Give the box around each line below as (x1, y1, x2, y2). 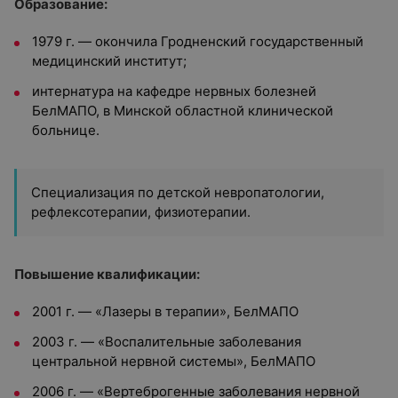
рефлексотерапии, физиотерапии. (31, 203, 251, 220)
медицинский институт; (32, 52, 187, 69)
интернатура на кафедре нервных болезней (32, 83, 316, 99)
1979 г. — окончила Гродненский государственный (32, 33, 363, 50)
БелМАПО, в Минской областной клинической (32, 102, 333, 119)
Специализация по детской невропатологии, (31, 184, 324, 201)
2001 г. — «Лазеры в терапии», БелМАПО (32, 303, 298, 320)
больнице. (32, 122, 99, 139)
